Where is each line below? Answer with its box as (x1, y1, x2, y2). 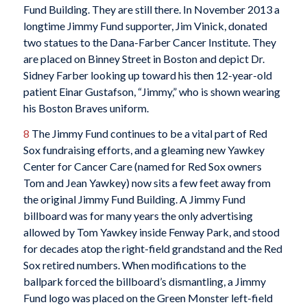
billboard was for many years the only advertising (23, 209, 253, 223)
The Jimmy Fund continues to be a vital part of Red (29, 127, 267, 140)
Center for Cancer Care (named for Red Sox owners (23, 160, 262, 173)
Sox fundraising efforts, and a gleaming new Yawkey (23, 143, 265, 157)
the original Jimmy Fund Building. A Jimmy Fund (23, 193, 245, 206)
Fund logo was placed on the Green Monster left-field (23, 291, 273, 305)
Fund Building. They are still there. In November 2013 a (23, 2, 280, 16)
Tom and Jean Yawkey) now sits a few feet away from (23, 176, 271, 190)
